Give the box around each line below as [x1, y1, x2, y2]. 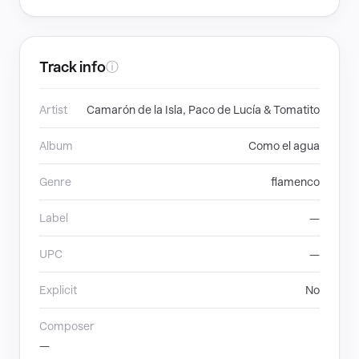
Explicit [39, 284, 77, 296]
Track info [39, 58, 106, 75]
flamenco [271, 175, 320, 188]
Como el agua [248, 139, 320, 152]
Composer [39, 320, 95, 333]
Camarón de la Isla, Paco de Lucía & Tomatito [87, 103, 320, 116]
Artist [39, 103, 67, 116]
